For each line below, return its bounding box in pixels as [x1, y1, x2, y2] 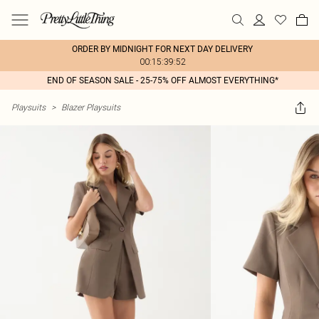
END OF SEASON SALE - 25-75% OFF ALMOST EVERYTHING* [46, 75, 278, 85]
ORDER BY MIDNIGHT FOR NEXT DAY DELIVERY [72, 44, 253, 54]
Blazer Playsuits [61, 102, 120, 113]
